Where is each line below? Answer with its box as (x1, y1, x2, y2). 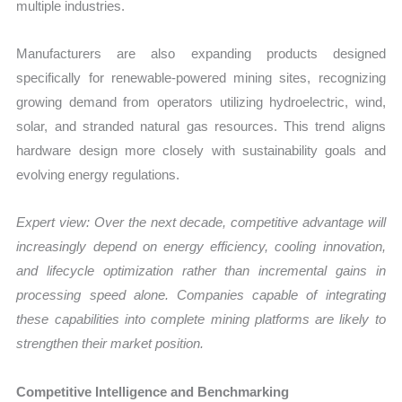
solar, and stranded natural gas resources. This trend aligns (16, 118, 386, 135)
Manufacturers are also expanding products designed (16, 46, 386, 62)
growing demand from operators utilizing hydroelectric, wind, (16, 94, 386, 110)
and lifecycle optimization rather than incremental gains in (16, 263, 386, 279)
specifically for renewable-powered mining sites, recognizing (16, 70, 386, 86)
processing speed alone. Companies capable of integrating (16, 287, 386, 303)
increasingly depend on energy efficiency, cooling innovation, (16, 239, 386, 255)
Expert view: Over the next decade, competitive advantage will (16, 214, 386, 231)
